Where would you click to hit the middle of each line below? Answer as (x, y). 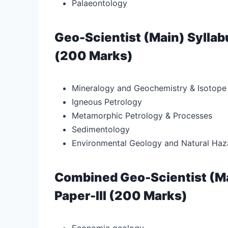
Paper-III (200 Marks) (121, 195)
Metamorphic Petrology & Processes (142, 115)
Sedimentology (101, 129)
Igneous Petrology (107, 102)
